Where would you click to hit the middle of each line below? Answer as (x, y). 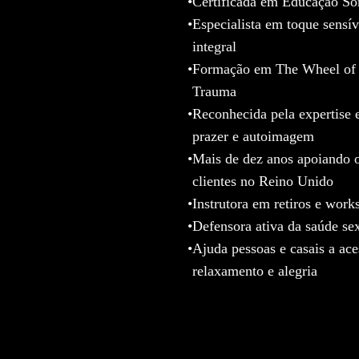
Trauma (214, 91)
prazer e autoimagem (253, 136)
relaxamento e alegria (255, 270)
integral (214, 46)
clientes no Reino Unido (263, 181)
